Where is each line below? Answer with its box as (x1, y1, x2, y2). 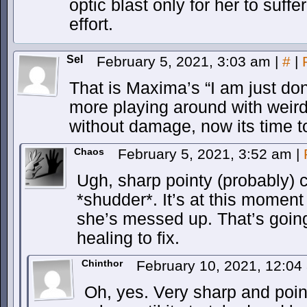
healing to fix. (77, 229, 180, 247)
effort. (69, 15, 113, 34)
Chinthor (82, 258, 123, 269)
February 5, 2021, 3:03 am (97, 53, 275, 69)
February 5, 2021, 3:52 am (118, 146, 296, 162)
